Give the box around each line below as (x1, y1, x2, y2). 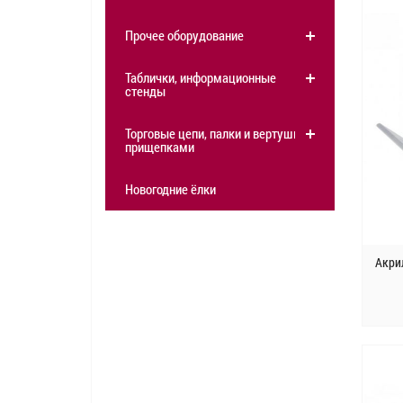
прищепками (125, 138, 194, 157)
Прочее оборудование (125, 26, 244, 45)
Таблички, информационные (125, 68, 276, 87)
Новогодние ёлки (125, 180, 216, 199)
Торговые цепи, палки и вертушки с (125, 124, 315, 143)
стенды (125, 82, 166, 101)
